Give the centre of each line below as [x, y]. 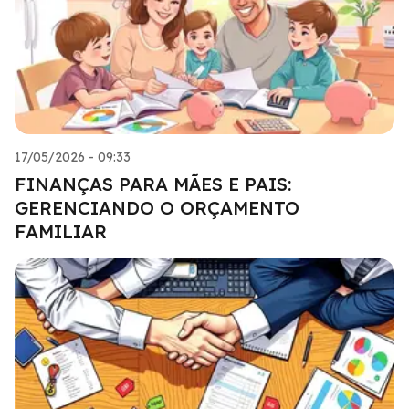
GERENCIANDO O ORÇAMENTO [157, 207]
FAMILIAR [61, 231]
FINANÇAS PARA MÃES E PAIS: [153, 184]
